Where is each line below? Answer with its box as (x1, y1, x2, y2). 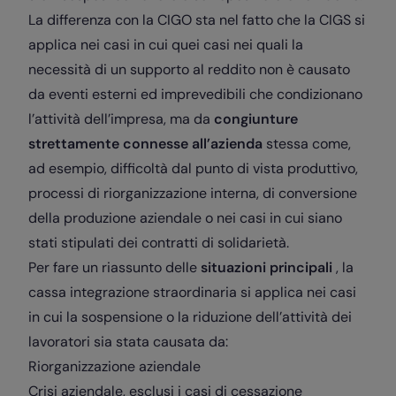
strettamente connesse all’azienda (28, 134, 263, 153)
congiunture (214, 110, 298, 128)
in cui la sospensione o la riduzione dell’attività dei (28, 308, 352, 326)
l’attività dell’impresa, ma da (28, 110, 214, 128)
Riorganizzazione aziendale (28, 357, 201, 376)
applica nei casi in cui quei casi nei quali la (28, 35, 303, 54)
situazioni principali (201, 258, 332, 277)
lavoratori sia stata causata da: (28, 332, 228, 351)
